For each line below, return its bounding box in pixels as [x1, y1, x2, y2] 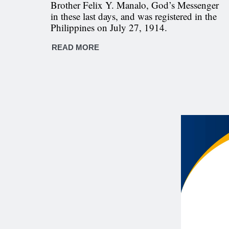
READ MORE [51, 43, 99, 52]
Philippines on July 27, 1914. [50, 21, 167, 34]
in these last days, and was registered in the [50, 10, 217, 22]
